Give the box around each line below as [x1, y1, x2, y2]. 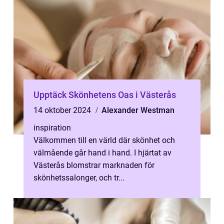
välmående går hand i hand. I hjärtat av [33, 148, 171, 157]
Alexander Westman [101, 105, 174, 115]
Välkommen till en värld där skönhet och [33, 135, 175, 145]
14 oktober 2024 [33, 105, 93, 115]
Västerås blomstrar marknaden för [33, 160, 154, 170]
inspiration [33, 123, 71, 132]
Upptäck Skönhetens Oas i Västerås [33, 89, 176, 100]
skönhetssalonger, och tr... [33, 173, 124, 182]
